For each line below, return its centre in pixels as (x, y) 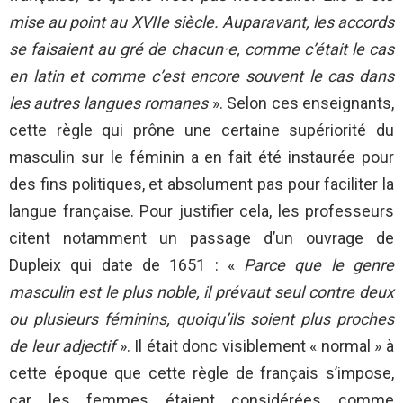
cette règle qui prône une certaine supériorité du (201, 130)
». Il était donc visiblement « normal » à (257, 346)
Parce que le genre (319, 265)
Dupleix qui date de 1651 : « (127, 265)
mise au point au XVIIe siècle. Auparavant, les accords (201, 22)
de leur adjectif (64, 346)
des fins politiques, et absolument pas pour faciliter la (201, 184)
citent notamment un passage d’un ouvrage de (201, 238)
